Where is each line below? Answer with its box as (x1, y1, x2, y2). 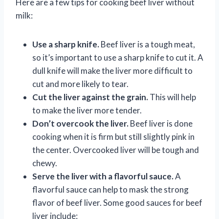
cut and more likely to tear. (32, 78, 129, 89)
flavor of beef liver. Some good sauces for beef (32, 197, 202, 208)
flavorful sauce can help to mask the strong (32, 184, 189, 195)
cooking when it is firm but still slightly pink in (32, 131, 195, 142)
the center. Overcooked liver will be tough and (32, 144, 199, 155)
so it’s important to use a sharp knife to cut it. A (32, 52, 203, 63)
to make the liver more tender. (32, 105, 142, 115)
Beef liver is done (129, 118, 193, 129)
